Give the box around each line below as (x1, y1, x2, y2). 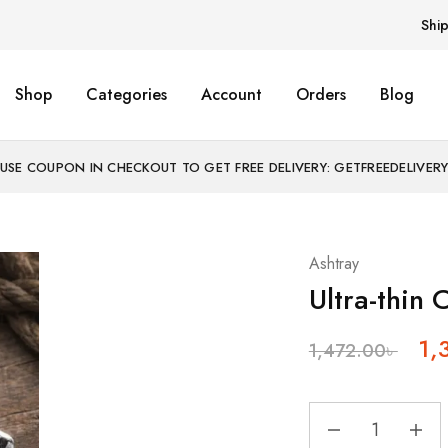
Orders (295, 83, 346, 106)
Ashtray (308, 252, 359, 275)
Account (200, 83, 262, 106)
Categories (85, 83, 167, 106)
